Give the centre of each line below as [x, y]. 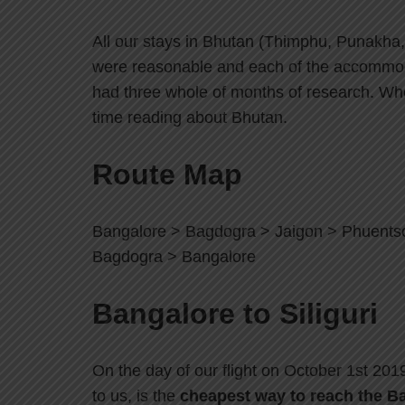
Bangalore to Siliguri [235, 314]
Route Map [167, 175]
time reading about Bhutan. [190, 118]
